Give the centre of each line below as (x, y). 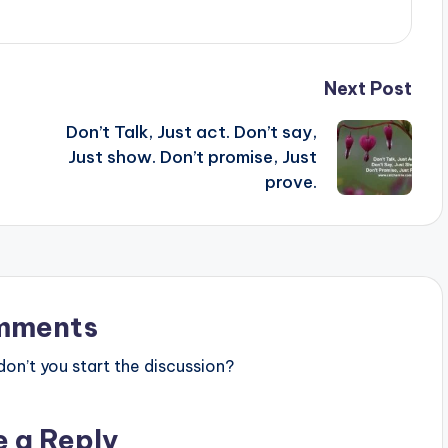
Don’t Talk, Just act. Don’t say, (191, 132)
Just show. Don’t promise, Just (192, 157)
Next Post (367, 89)
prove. (290, 182)
